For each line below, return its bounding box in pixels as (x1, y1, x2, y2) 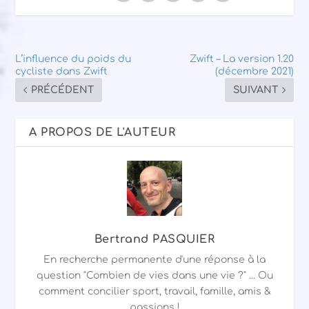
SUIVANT (232, 84, 278, 95)
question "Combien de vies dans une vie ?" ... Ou (36, 270, 273, 281)
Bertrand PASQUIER (94, 232, 215, 246)
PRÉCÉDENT (31, 84, 94, 95)
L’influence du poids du (15, 53, 132, 64)
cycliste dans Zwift (15, 66, 108, 77)
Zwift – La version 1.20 (189, 53, 294, 64)
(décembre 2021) (215, 66, 294, 77)
